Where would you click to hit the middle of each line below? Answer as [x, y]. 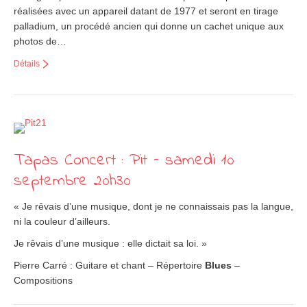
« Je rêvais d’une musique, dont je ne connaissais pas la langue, [153, 206]
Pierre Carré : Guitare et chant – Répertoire [109, 265]
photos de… [40, 41]
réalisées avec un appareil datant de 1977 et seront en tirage [146, 11]
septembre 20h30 [72, 181]
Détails [27, 64]
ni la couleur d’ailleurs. [62, 221]
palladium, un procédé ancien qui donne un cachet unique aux [149, 26]
